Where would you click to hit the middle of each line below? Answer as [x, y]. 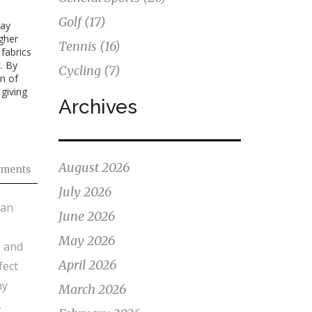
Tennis [79, 46]
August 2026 [94, 167]
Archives [97, 107]
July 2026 [85, 192]
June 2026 [86, 216]
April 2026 [87, 265]
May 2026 [86, 241]
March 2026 [92, 289]
